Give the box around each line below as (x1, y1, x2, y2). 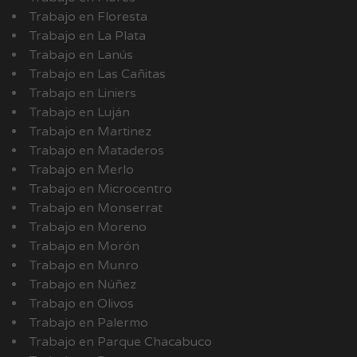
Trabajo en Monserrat (29, 199, 163, 216)
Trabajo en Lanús (29, 46, 133, 63)
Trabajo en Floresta (29, 8, 147, 25)
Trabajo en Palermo (29, 314, 148, 331)
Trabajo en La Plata (29, 27, 146, 44)
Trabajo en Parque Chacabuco (29, 333, 212, 350)
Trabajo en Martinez (29, 123, 151, 139)
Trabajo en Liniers (29, 84, 136, 101)
